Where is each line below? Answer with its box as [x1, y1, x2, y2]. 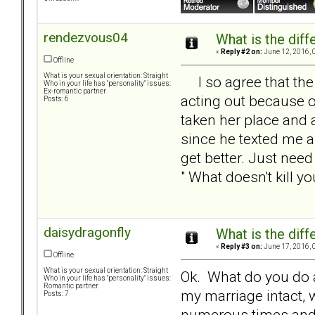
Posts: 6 [44, 95, 69, 103]
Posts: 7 [44, 290, 69, 298]
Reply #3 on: [221, 243, 262, 251]
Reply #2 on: [221, 48, 262, 56]
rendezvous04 [44, 30, 128, 46]
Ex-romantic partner [44, 87, 106, 96]
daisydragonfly [44, 224, 131, 241]
